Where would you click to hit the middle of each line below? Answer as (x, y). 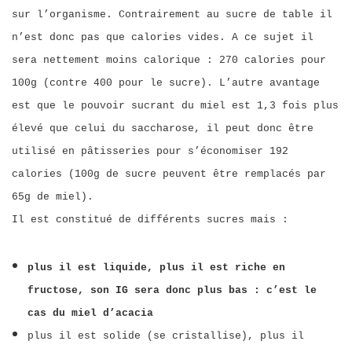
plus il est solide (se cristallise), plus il (166, 336)
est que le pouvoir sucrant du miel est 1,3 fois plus (175, 106)
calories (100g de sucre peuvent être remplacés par (169, 174)
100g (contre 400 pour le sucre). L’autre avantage (166, 83)
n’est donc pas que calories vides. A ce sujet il (163, 37)
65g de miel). (53, 197)
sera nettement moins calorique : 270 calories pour (169, 60)
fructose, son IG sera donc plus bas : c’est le (172, 290)
